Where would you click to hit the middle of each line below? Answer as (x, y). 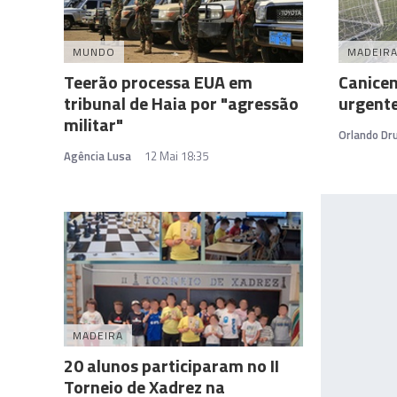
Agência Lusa (97, 156)
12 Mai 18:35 (176, 156)
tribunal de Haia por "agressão (181, 103)
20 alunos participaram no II (171, 365)
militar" (93, 125)
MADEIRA (98, 335)
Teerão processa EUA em (158, 82)
